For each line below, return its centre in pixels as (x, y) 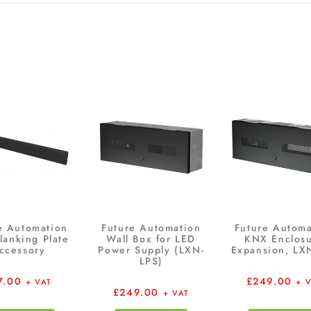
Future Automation (151, 228)
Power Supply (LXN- (151, 250)
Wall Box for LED (151, 239)
